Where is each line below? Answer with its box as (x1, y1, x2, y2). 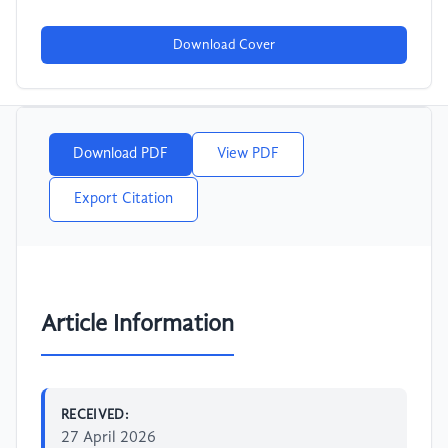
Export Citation (74, 191, 173, 208)
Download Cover (173, 38, 275, 53)
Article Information (41, 312, 234, 337)
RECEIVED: (61, 407, 130, 422)
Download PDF (73, 146, 168, 163)
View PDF (217, 146, 279, 163)
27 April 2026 (61, 429, 156, 446)
